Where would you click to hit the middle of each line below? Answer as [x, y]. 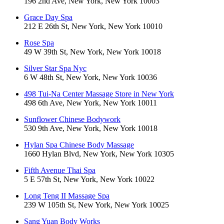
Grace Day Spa [48, 17]
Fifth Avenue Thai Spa [60, 170]
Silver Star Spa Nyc [55, 68]
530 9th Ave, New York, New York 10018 [91, 128]
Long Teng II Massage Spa [67, 196]
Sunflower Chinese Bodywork [72, 119]
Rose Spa [39, 43]
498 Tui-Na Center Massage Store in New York [99, 94]
